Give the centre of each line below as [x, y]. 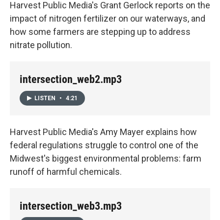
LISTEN [46, 98]
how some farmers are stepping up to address [100, 31]
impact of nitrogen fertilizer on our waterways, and [108, 18]
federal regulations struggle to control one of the [104, 145]
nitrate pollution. [41, 45]
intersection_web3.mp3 [71, 206]
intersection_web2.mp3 [71, 79]
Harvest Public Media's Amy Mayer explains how [103, 132]
